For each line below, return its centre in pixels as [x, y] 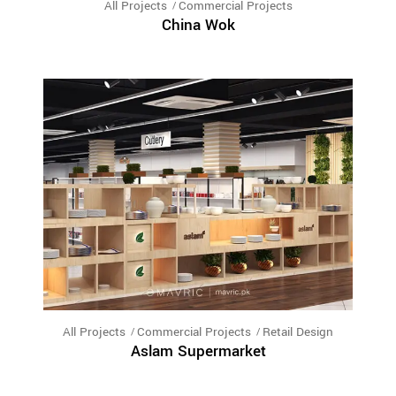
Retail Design [298, 332]
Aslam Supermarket [198, 352]
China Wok [198, 25]
